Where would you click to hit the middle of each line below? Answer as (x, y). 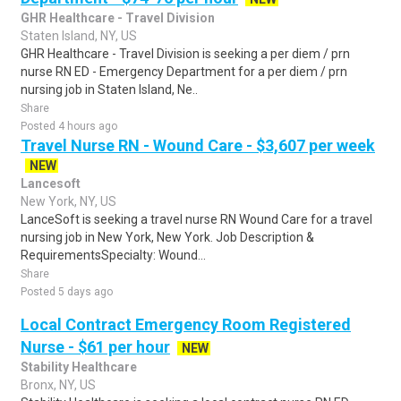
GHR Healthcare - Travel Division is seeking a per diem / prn (185, 54)
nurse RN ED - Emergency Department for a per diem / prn (184, 72)
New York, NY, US (68, 201)
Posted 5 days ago (67, 292)
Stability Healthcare (79, 367)
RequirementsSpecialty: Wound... (113, 255)
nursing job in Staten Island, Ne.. (109, 90)
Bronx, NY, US (58, 385)
